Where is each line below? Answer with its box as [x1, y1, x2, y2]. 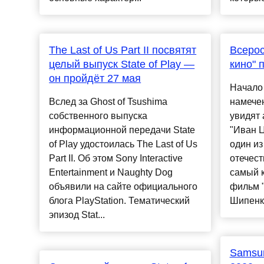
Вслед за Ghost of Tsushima [49, 97, 168, 107]
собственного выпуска [49, 111, 148, 121]
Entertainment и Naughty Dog [49, 167, 173, 178]
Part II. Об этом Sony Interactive [49, 153, 183, 164]
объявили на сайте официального [49, 181, 198, 192]
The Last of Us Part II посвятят [49, 44, 197, 57]
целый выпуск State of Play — [49, 58, 195, 71]
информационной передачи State [49, 125, 196, 136]
